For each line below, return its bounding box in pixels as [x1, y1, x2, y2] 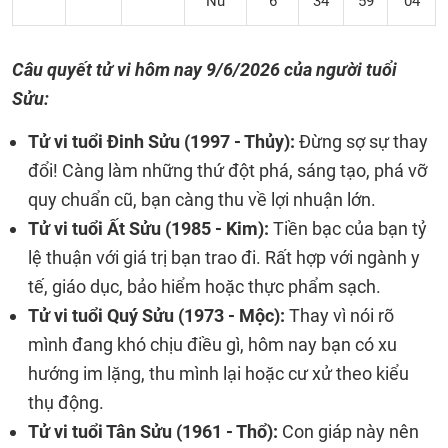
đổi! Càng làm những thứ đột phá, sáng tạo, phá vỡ [28, 160, 427, 181]
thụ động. [28, 392, 104, 413]
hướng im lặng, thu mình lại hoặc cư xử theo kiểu [28, 363, 409, 384]
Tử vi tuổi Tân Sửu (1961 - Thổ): [28, 421, 282, 442]
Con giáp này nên [282, 421, 419, 442]
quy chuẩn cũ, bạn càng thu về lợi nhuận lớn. [28, 189, 376, 210]
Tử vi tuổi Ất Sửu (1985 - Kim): [28, 218, 273, 239]
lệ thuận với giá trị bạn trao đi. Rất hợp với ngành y [28, 247, 420, 268]
